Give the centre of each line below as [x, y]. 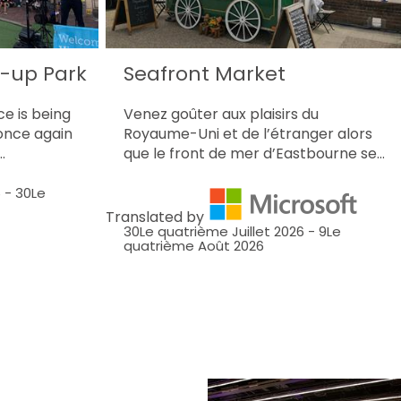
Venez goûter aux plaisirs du [222, 114]
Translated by [157, 217]
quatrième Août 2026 [194, 245]
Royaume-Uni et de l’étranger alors [248, 133]
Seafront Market [205, 73]
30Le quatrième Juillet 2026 [214, 231]
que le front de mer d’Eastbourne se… [255, 153]
